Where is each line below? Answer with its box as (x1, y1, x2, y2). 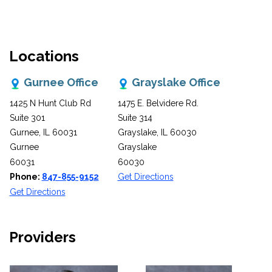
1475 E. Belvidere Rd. (117, 98, 199, 108)
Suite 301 (9, 112, 45, 123)
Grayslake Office (129, 76, 220, 89)
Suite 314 (117, 112, 152, 123)
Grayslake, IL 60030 (117, 127, 197, 137)
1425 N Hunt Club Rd (9, 98, 91, 108)
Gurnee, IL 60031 (9, 127, 77, 137)
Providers (9, 228, 76, 246)
